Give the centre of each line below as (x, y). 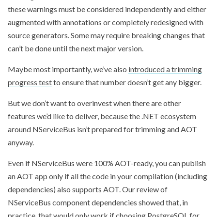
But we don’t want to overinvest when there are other (94, 103)
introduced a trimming (165, 69)
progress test (30, 82)
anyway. (21, 142)
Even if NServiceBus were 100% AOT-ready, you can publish (107, 163)
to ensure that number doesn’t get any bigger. (127, 82)
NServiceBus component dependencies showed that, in (98, 202)
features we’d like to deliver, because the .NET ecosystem (102, 116)
